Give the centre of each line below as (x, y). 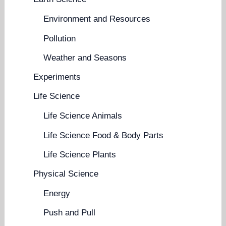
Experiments (57, 77)
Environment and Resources (97, 19)
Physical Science (66, 174)
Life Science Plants (80, 154)
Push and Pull (70, 213)
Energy (57, 193)
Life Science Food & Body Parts (104, 135)
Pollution (60, 38)
